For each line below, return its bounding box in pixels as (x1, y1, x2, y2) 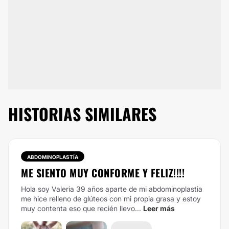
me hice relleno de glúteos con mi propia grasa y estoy (21, 194, 201, 203)
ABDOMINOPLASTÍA (27, 154, 78, 160)
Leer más (143, 204, 175, 213)
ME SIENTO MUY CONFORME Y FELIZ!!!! (21, 165, 185, 180)
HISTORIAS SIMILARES (8, 102, 156, 126)
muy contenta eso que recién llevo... (21, 204, 141, 213)
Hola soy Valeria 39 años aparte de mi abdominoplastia (21, 185, 202, 193)
